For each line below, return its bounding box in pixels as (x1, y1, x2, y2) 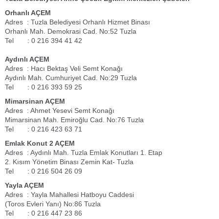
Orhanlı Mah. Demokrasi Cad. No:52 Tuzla (5, 27, 136, 35)
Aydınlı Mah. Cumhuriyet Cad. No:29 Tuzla (5, 74, 137, 82)
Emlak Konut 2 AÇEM (5, 139, 75, 147)
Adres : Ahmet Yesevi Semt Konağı (5, 107, 114, 114)
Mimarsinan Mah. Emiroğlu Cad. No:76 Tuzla (5, 116, 144, 124)
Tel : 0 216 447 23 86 (5, 209, 82, 217)
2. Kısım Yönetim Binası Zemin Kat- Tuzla (5, 158, 133, 166)
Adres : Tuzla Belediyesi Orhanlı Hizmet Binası (5, 18, 150, 26)
